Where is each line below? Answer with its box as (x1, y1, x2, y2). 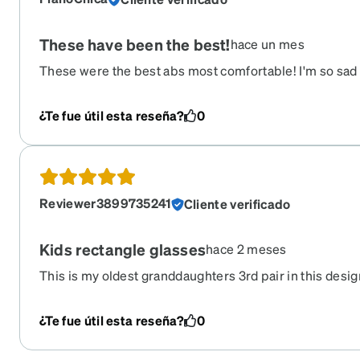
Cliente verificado (183, 195, 291, 213)
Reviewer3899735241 (39, 194, 171, 212)
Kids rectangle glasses (39, 239, 206, 260)
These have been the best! (39, 35, 231, 55)
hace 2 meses (205, 240, 287, 258)
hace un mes (230, 35, 305, 53)
